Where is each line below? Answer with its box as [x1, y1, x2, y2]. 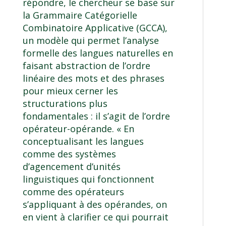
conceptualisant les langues [22, 135, 144, 148]
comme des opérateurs [22, 186, 124, 198]
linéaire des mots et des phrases [22, 72, 164, 85]
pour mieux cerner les [22, 85, 118, 97]
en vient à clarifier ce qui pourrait [22, 211, 168, 223]
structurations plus [22, 97, 107, 110]
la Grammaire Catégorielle [22, 9, 137, 22]
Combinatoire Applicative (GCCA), [22, 22, 167, 34]
